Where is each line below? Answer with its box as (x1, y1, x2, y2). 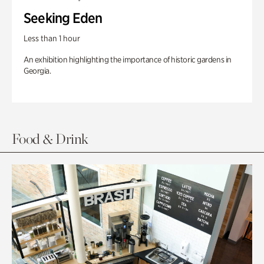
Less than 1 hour (24, 34, 80, 43)
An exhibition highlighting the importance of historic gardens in (24, 55, 232, 64)
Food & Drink (12, 130, 88, 147)
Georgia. (24, 66, 51, 75)
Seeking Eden (24, 9, 103, 27)
